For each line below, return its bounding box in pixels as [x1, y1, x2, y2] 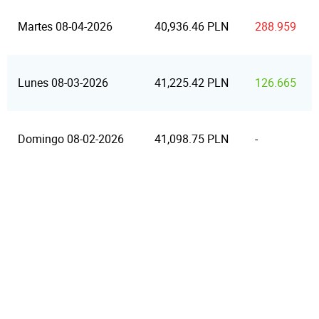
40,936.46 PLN [155, 19, 229, 34]
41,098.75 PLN [155, 131, 229, 147]
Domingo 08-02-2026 [18, 131, 124, 147]
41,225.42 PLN [155, 75, 229, 90]
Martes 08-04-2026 [18, 19, 113, 34]
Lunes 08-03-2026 [18, 75, 108, 90]
